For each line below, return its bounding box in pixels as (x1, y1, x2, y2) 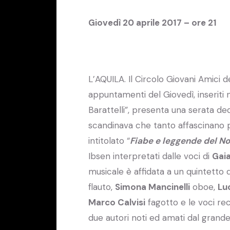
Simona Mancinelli (115, 181, 190, 193)
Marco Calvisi (88, 196, 145, 208)
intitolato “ (88, 135, 130, 146)
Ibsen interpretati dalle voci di (88, 150, 212, 162)
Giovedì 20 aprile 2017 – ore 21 (88, 16, 217, 28)
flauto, (88, 181, 115, 193)
